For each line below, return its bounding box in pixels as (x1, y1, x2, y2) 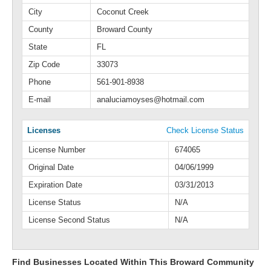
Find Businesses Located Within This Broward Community (12, 257, 254, 267)
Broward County (97, 25, 152, 34)
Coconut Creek (97, 7, 149, 16)
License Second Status (28, 215, 110, 224)
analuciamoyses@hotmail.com (97, 95, 204, 104)
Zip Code (28, 60, 60, 69)
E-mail (28, 95, 51, 104)
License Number (28, 145, 85, 154)
